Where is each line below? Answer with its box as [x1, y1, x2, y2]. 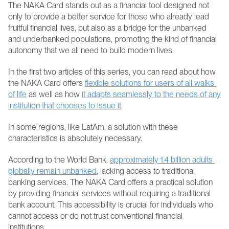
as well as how [27, 89, 82, 99]
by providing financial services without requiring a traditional [8, 189, 211, 198]
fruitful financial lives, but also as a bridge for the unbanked [8, 23, 207, 33]
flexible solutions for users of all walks [85, 78, 214, 88]
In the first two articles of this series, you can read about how [8, 67, 216, 77]
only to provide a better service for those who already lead [8, 12, 209, 21]
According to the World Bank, [8, 155, 110, 165]
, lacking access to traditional [97, 166, 195, 176]
